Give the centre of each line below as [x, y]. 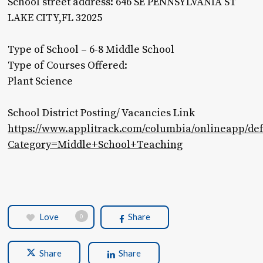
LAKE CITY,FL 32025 [55, 18]
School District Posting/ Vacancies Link [102, 113]
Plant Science [41, 81]
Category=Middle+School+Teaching [95, 145]
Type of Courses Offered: [68, 65]
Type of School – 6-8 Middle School [91, 50]
